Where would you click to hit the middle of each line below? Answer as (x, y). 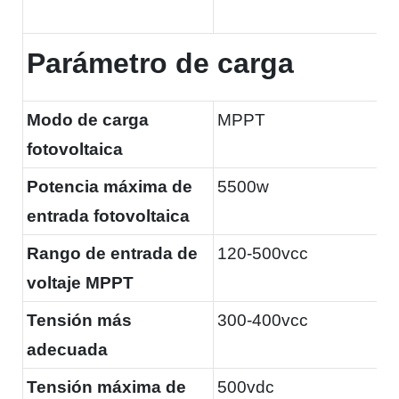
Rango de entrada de (112, 253)
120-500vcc (263, 253)
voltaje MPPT (80, 282)
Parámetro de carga (160, 63)
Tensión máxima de (106, 387)
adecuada (67, 349)
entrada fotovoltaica (108, 216)
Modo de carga (88, 119)
